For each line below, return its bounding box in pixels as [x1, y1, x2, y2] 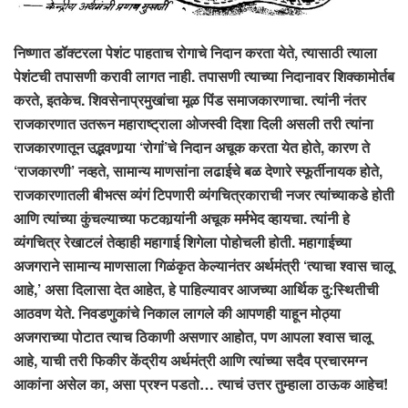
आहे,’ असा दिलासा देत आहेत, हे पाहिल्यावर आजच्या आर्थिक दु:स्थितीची [14, 278, 379, 300]
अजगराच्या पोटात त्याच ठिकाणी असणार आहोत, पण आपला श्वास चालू [14, 325, 372, 347]
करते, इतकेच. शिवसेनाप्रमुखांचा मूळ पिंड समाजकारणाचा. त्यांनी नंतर [14, 88, 366, 110]
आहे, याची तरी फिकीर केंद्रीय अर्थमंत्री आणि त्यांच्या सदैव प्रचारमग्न [14, 349, 367, 371]
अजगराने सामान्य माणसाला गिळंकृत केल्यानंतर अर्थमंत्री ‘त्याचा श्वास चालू [14, 254, 393, 276]
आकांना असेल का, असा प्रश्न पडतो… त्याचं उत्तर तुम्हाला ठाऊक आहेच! [14, 372, 388, 394]
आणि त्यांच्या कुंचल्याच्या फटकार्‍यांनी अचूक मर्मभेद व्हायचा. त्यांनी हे [14, 207, 350, 229]
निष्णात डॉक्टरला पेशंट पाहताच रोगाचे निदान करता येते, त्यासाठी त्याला [14, 41, 377, 63]
